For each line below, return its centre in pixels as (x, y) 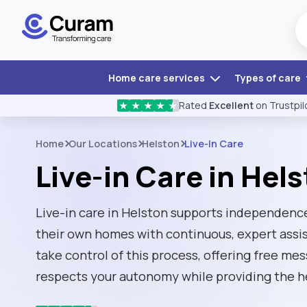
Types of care (268, 78)
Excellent (231, 105)
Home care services (157, 78)
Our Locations (103, 144)
